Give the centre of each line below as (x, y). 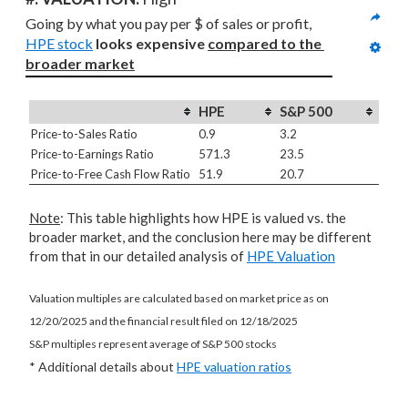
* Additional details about (103, 367)
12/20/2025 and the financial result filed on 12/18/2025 (163, 321)
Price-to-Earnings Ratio (92, 154)
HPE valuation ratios (234, 367)
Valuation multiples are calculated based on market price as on (179, 298)
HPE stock (59, 43)
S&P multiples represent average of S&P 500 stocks (153, 344)
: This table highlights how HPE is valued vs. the (203, 218)
